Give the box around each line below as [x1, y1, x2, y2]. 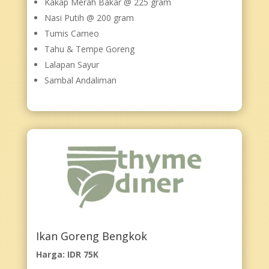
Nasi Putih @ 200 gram [44, 11, 134, 23]
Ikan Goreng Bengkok [35, 229, 147, 244]
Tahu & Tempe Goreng [44, 43, 134, 55]
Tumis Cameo [44, 27, 99, 39]
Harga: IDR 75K [35, 249, 98, 261]
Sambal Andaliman [44, 74, 116, 86]
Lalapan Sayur [44, 58, 99, 70]
